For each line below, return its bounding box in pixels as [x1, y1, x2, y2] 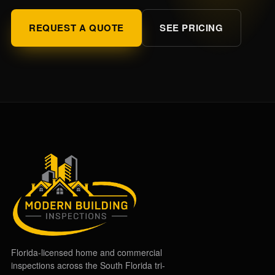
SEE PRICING [160, 21, 223, 34]
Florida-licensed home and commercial [11, 246, 162, 258]
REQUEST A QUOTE [29, 21, 124, 34]
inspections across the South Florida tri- [11, 259, 165, 271]
